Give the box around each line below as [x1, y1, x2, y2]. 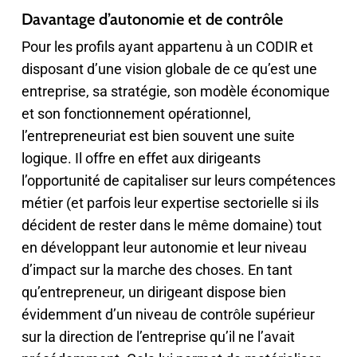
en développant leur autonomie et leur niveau [21, 239, 307, 256]
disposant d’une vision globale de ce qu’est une [21, 61, 317, 77]
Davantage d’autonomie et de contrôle [21, 10, 283, 29]
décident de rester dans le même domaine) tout [21, 217, 322, 233]
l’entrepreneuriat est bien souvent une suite [21, 127, 295, 144]
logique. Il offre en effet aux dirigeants [21, 150, 261, 167]
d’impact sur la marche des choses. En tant [21, 261, 292, 278]
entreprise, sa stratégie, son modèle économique [21, 83, 330, 100]
